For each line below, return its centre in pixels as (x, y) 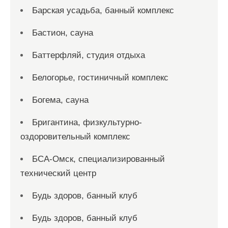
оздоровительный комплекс (75, 137)
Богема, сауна (60, 100)
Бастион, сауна (63, 33)
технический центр (58, 173)
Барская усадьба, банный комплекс (103, 10)
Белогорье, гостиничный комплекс (100, 78)
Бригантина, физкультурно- (87, 122)
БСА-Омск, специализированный (98, 159)
